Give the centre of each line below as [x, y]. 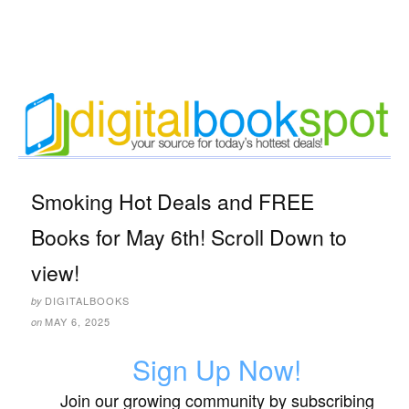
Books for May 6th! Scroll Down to [189, 237]
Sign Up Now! [217, 370]
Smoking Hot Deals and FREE [173, 202]
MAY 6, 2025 [78, 322]
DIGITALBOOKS [87, 301]
